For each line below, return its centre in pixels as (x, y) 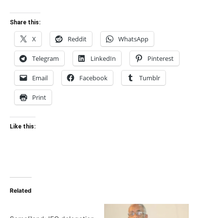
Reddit (77, 39)
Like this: (23, 127)
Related (21, 191)
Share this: (25, 22)
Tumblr (150, 78)
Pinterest (161, 58)
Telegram (45, 58)
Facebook (93, 78)
